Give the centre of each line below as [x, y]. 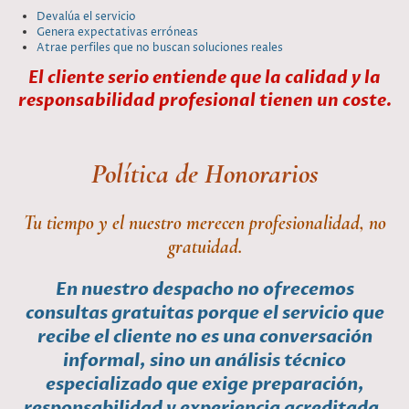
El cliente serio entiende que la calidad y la [204, 79]
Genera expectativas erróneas [117, 33]
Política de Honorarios [204, 174]
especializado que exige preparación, [204, 385]
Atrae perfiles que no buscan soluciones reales [160, 48]
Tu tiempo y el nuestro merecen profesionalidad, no [204, 222]
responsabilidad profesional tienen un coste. [204, 101]
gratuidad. [204, 246]
